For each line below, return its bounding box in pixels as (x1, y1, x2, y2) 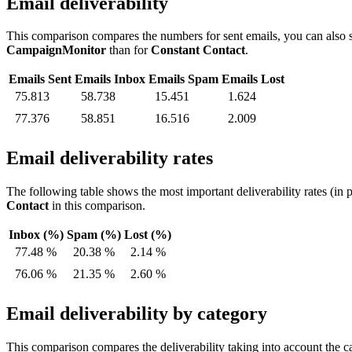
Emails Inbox (75, 72, 145, 86)
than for (106, 43, 151, 57)
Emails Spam (148, 72, 218, 86)
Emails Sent (9, 72, 71, 86)
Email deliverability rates (6, 148, 213, 169)
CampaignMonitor (6, 43, 106, 57)
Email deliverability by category (6, 303, 267, 324)
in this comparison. (49, 199, 145, 213)
